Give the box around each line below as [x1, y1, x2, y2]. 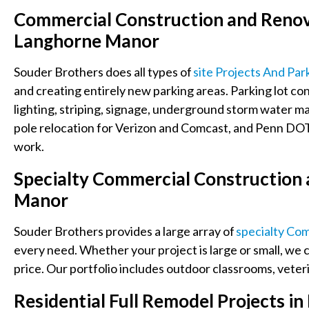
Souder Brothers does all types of [14, 63, 193, 79]
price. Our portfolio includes [14, 260, 166, 276]
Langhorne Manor [14, 29, 159, 52]
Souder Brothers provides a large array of [14, 223, 236, 239]
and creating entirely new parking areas [14, 82, 226, 98]
